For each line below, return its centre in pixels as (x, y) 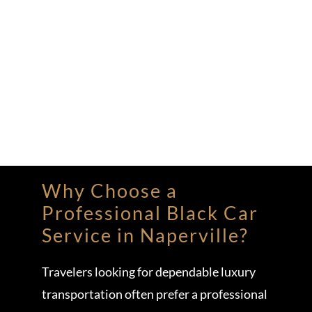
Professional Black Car (150, 213)
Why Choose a (109, 191)
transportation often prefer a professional (154, 294)
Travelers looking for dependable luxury (148, 272)
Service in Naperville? (145, 235)
